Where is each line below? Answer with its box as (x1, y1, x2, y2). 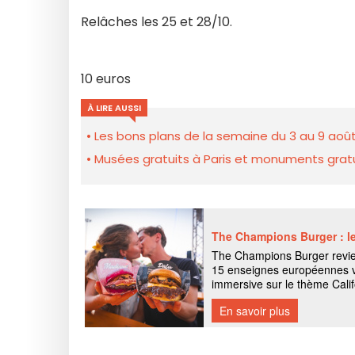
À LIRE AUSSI (87, 101, 141, 114)
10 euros (81, 70, 131, 88)
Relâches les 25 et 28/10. (81, 13, 232, 31)
